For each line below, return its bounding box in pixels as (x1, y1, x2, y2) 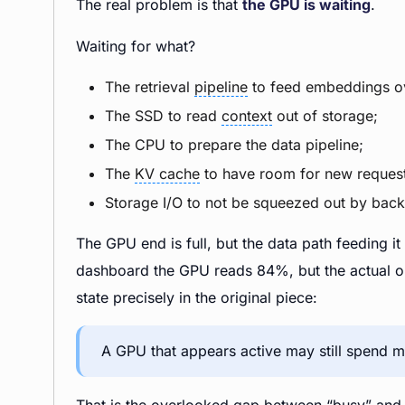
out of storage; (272, 107, 378, 125)
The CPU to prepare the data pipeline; (105, 136, 363, 154)
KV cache (135, 165, 200, 183)
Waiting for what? (76, 37, 195, 55)
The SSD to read (105, 107, 221, 125)
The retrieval (105, 78, 194, 96)
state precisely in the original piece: (76, 288, 317, 306)
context (221, 107, 272, 125)
